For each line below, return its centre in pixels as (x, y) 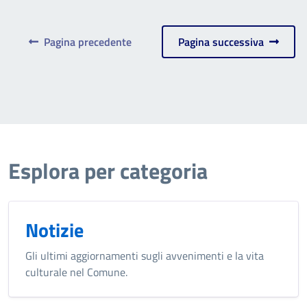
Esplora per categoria (108, 170)
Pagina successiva (223, 41)
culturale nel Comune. (76, 272)
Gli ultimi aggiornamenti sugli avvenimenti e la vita (145, 255)
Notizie (54, 230)
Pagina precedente (85, 41)
